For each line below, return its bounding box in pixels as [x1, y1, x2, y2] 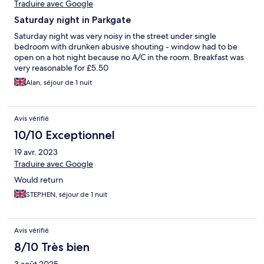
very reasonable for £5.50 [14, 62, 108, 74]
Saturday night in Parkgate [14, 14, 131, 26]
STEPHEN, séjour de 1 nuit [26, 190, 107, 200]
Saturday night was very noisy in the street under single [14, 31, 216, 42]
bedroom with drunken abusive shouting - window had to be [14, 41, 237, 52]
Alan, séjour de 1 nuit [26, 78, 92, 88]
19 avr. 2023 [14, 147, 58, 158]
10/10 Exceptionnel [14, 128, 115, 143]
